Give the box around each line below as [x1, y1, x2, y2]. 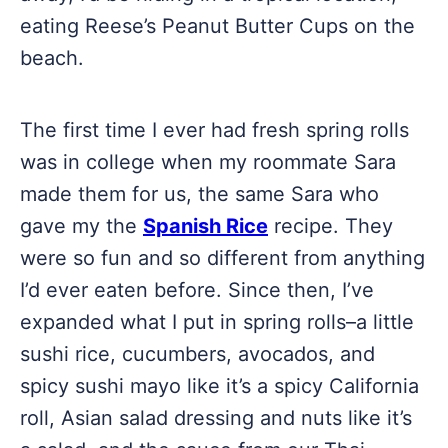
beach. [20, 46, 84, 70]
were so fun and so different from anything [20, 246, 425, 270]
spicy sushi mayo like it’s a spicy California [20, 374, 419, 398]
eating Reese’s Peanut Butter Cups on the [20, 14, 415, 38]
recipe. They [268, 214, 393, 238]
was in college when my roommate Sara [20, 150, 396, 174]
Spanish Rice [143, 214, 268, 238]
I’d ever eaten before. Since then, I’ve [20, 278, 374, 302]
